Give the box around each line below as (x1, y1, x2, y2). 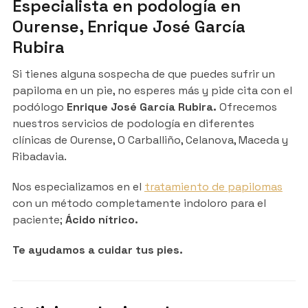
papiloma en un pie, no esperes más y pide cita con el (12, 82, 292, 98)
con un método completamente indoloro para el (12, 195, 266, 210)
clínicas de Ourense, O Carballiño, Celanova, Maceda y (12, 132, 288, 147)
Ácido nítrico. (65, 212, 138, 227)
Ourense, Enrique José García (12, 15, 245, 37)
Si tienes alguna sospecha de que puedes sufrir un (12, 66, 275, 81)
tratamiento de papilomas (144, 179, 283, 194)
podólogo (12, 99, 67, 114)
